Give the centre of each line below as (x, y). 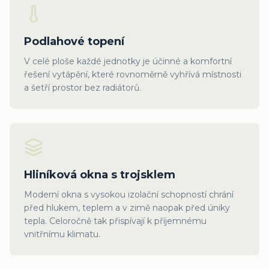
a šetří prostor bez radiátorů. (83, 88)
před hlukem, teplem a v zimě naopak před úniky (127, 208)
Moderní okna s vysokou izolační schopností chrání (129, 195)
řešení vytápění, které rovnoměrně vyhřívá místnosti (133, 74)
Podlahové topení (74, 41)
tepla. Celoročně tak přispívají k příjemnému (115, 221)
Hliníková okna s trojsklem (100, 175)
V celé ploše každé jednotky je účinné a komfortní (128, 61)
